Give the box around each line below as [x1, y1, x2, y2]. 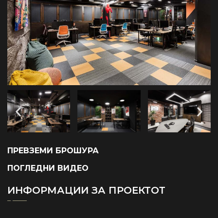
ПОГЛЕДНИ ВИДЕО [7, 163, 89, 173]
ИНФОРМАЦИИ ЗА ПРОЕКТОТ [7, 184, 165, 196]
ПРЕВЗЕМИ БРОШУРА [7, 145, 99, 155]
